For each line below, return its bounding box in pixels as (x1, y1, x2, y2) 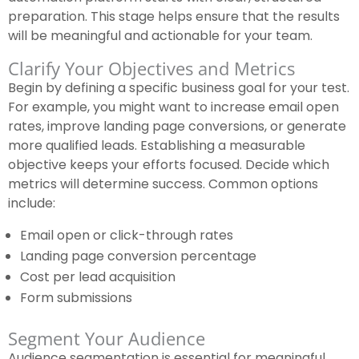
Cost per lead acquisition (20, 268, 175, 287)
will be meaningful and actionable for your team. (8, 26, 313, 46)
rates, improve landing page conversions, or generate (8, 117, 346, 136)
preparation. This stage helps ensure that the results (8, 7, 340, 26)
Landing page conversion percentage (20, 247, 256, 266)
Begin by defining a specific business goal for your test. (8, 79, 349, 98)
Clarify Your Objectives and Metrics (8, 56, 295, 81)
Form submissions (20, 288, 132, 308)
